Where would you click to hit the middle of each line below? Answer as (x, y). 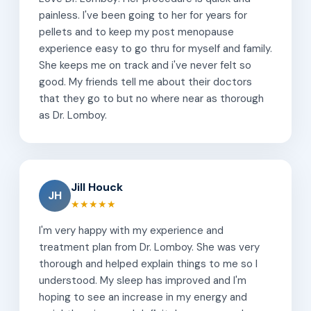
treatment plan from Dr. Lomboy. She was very (149, 247)
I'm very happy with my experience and (131, 230)
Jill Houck (97, 187)
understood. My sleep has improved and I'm (143, 280)
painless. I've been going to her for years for (143, 15)
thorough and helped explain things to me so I (148, 263)
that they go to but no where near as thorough (151, 98)
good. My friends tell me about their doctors (145, 82)
